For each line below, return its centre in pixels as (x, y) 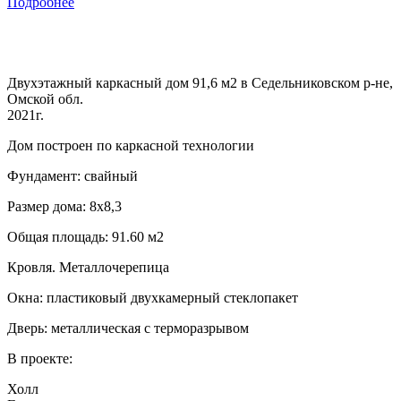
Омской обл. (45, 99)
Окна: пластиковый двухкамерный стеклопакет (153, 298)
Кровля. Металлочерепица (88, 268)
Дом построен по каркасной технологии (131, 146)
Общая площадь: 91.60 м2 (85, 237)
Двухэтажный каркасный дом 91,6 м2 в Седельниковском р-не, (200, 83)
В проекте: (40, 359)
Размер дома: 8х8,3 (64, 207)
